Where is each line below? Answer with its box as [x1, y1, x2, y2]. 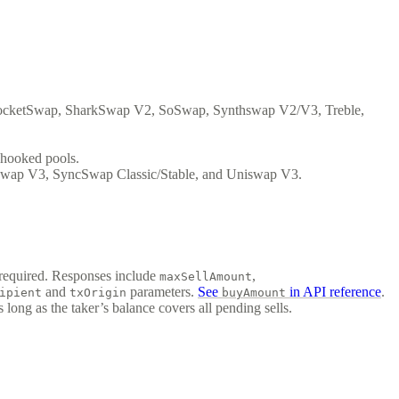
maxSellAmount [159, 269, 252, 283]
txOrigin [69, 285, 126, 299]
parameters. [126, 283, 198, 299]
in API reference [286, 283, 381, 299]
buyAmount [222, 285, 286, 299]
